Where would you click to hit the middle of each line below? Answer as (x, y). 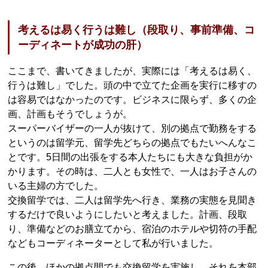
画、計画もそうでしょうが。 (70, 114)
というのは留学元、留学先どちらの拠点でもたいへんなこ (133, 143)
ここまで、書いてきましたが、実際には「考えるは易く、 (133, 71)
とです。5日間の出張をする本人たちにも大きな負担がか (130, 157)
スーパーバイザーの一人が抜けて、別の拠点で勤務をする (133, 129)
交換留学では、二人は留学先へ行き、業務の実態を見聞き (133, 200)
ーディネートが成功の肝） (83, 45)
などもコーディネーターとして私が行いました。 (113, 243)
